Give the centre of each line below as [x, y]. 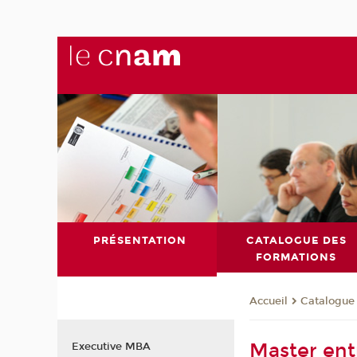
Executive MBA [111, 346]
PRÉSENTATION [140, 240]
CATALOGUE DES [296, 240]
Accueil [269, 302]
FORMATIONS [296, 257]
